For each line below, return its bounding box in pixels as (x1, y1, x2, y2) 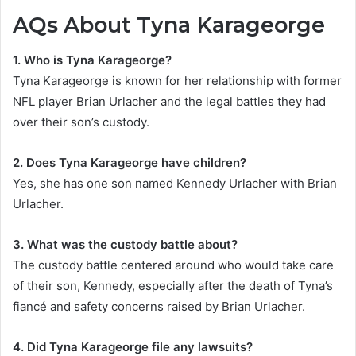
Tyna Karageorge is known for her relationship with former (13, 73, 342, 89)
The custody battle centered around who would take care (13, 257, 334, 273)
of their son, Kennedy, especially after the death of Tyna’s (13, 278, 333, 294)
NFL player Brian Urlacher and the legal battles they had (13, 94, 326, 110)
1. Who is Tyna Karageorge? (13, 52, 172, 68)
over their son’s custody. (13, 114, 149, 130)
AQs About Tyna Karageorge (13, 11, 325, 38)
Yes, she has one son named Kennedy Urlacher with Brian (13, 176, 337, 192)
